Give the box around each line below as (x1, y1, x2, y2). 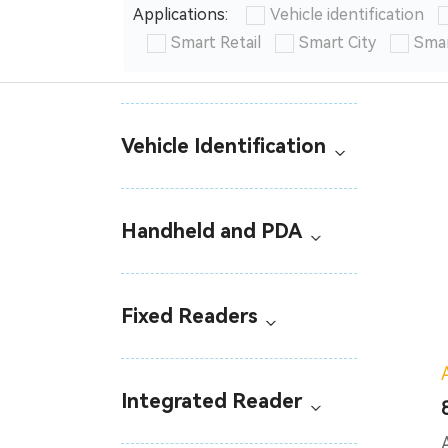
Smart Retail (170, 33, 261, 53)
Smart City (298, 33, 376, 53)
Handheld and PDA (120, 219, 302, 244)
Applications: (132, 5, 232, 25)
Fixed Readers (120, 304, 258, 329)
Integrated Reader (120, 389, 302, 414)
